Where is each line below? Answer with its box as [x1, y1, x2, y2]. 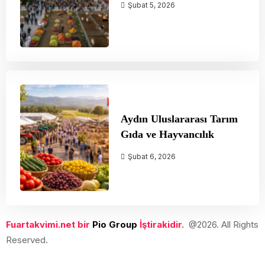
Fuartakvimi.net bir [6, 219, 92, 231]
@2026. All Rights [189, 219, 258, 231]
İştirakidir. [137, 219, 184, 231]
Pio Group [92, 219, 137, 231]
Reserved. [6, 234, 48, 246]
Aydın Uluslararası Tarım [121, 113, 238, 125]
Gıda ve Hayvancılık [121, 128, 214, 141]
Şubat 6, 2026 [126, 152, 176, 161]
